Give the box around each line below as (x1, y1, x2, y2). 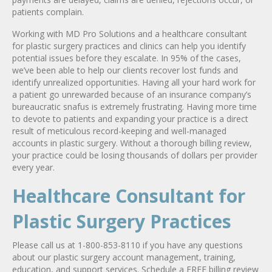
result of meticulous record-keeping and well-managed (12, 124, 226, 137)
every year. (12, 161, 55, 173)
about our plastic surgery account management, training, (12, 251, 236, 263)
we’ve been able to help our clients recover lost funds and (12, 64, 238, 76)
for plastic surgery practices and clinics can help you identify (12, 39, 246, 52)
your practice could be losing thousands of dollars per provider (12, 149, 257, 161)
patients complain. (12, 5, 84, 18)
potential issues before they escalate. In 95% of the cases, (12, 52, 241, 64)
